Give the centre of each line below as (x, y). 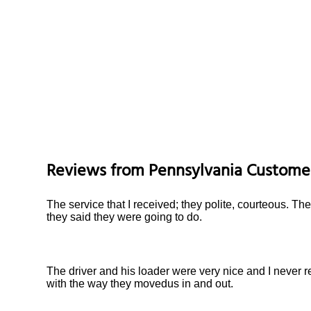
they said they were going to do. (125, 217)
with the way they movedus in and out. (140, 283)
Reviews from (98, 173)
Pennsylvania (196, 173)
